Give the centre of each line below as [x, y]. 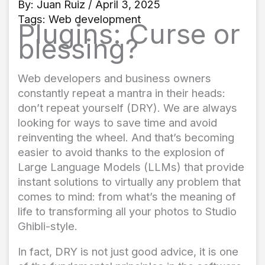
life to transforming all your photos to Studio [127, 211]
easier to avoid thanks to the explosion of [121, 152]
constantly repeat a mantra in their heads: [122, 93]
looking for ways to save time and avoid [117, 123]
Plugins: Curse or [129, 34]
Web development [95, 19]
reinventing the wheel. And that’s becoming [126, 138]
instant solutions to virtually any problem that [129, 182]
